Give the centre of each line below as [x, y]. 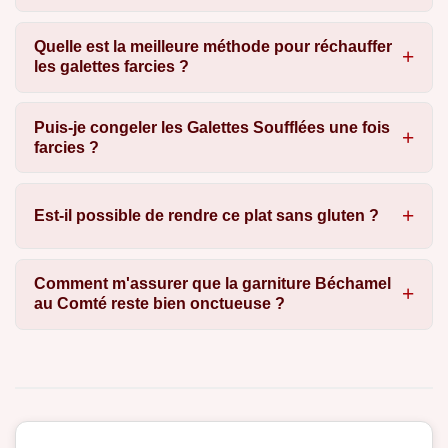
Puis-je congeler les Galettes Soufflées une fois [211, 127]
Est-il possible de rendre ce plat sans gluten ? [206, 215]
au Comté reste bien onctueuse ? [159, 304]
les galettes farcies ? [111, 67]
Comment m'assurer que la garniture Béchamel [212, 284]
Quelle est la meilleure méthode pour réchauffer [212, 47]
